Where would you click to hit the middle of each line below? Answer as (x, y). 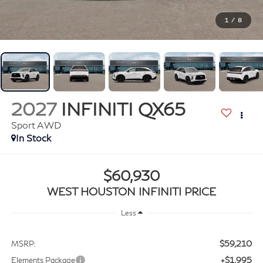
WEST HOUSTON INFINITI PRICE (131, 191)
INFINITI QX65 (123, 109)
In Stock (33, 138)
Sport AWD (36, 125)
